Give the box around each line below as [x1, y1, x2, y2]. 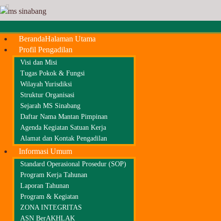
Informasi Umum [19, 147, 72, 155]
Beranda [19, 35, 45, 43]
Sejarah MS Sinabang [20, 102, 80, 110]
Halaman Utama [45, 35, 96, 43]
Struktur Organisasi [20, 91, 74, 99]
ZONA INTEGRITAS [20, 204, 82, 211]
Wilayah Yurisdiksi [20, 80, 72, 88]
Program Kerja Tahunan [20, 171, 87, 179]
